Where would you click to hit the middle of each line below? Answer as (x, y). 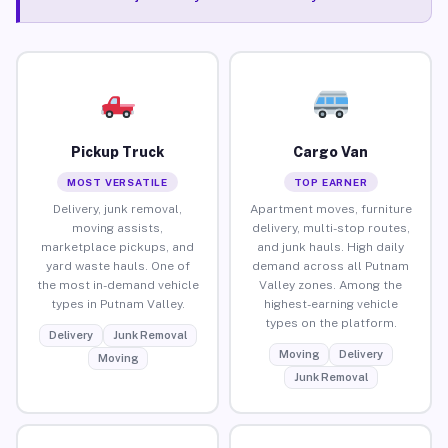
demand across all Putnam (330, 265)
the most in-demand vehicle (117, 284)
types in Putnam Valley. (117, 303)
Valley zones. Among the (330, 284)
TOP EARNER (330, 181)
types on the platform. (330, 322)
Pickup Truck (117, 151)
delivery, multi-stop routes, (330, 227)
